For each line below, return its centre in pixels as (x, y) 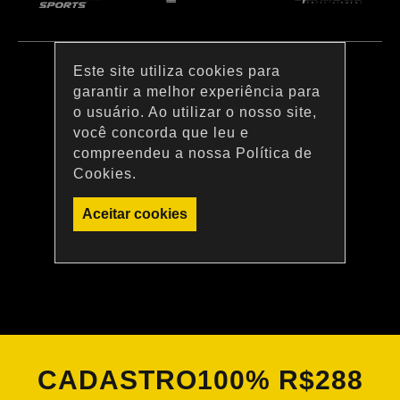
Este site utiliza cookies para (176, 71)
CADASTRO (117, 379)
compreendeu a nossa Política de (192, 154)
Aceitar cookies (134, 214)
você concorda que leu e (161, 133)
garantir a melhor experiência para (196, 92)
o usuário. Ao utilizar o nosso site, (195, 112)
